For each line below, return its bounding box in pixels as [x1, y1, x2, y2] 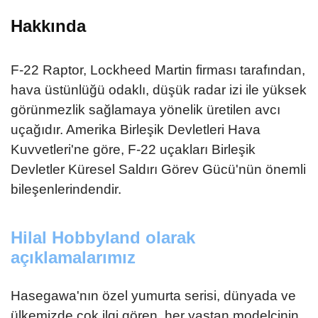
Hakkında [11, 16, 86, 35]
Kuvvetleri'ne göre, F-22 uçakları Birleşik [11, 142, 256, 157]
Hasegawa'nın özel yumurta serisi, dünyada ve [11, 288, 296, 303]
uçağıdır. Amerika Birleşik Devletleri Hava [11, 122, 261, 137]
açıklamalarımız [11, 248, 136, 267]
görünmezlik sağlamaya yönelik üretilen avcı [11, 102, 280, 117]
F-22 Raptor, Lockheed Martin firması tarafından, [11, 62, 305, 77]
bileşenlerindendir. [11, 182, 121, 197]
